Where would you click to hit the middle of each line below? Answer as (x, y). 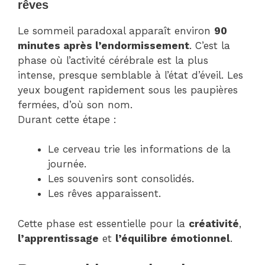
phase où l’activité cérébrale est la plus (113, 60)
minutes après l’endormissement (104, 45)
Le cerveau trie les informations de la (139, 149)
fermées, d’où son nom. (75, 104)
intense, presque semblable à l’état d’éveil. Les (130, 75)
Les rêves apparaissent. (104, 194)
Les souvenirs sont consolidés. (121, 179)
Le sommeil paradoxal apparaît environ (116, 30)
